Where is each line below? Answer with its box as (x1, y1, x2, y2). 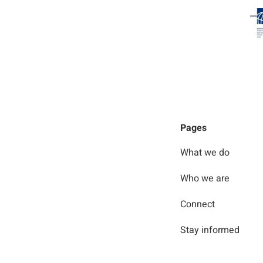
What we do (180, 146, 230, 160)
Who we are (180, 171, 230, 186)
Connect (180, 197, 215, 212)
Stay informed (180, 223, 240, 238)
